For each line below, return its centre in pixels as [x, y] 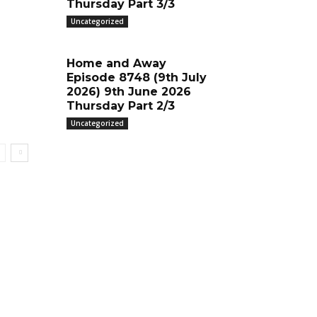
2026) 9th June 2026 [128, 92]
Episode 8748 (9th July [136, 77]
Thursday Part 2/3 [120, 106]
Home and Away [116, 63]
